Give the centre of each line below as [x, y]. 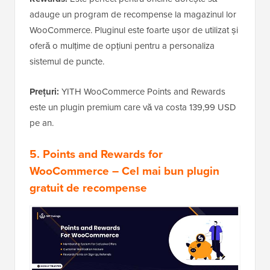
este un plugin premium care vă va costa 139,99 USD [133, 107]
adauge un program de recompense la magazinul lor [133, 14]
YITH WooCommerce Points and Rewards [142, 91]
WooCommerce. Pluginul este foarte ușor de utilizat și [134, 30]
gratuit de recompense [88, 187]
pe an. [42, 122]
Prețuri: [44, 91]
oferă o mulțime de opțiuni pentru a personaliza [122, 45]
